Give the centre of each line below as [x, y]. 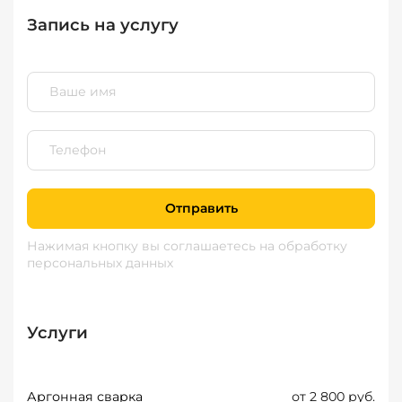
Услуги [57, 332]
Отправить [201, 208]
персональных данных [100, 263]
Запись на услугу [103, 25]
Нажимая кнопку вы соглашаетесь [143, 246]
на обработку [303, 246]
